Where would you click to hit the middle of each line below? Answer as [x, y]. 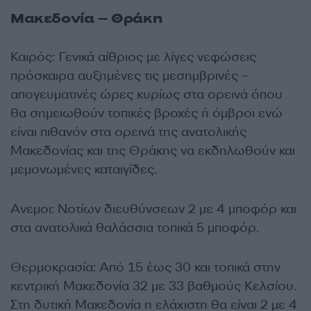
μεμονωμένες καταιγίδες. [84, 169]
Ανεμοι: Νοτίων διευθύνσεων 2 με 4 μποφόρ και [153, 209]
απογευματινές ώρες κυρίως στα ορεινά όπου [146, 94]
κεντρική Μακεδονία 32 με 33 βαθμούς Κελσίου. [153, 286]
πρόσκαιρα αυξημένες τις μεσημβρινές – [129, 76]
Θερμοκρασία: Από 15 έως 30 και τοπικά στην [145, 267]
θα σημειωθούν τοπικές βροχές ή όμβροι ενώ [146, 113]
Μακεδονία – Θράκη [86, 18]
